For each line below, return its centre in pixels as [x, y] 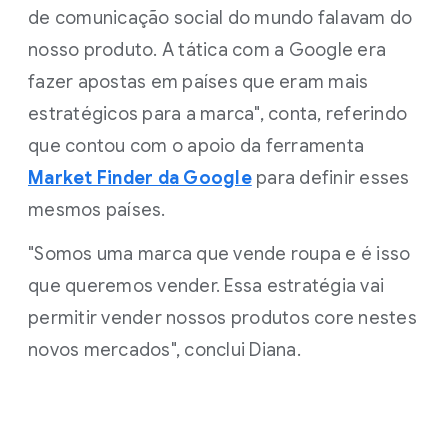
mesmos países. [97, 210]
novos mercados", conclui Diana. [164, 350]
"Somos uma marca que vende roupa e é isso [219, 254]
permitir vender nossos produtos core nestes [222, 318]
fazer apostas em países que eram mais [198, 82]
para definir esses [330, 178]
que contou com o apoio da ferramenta [196, 146]
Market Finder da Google [140, 178]
